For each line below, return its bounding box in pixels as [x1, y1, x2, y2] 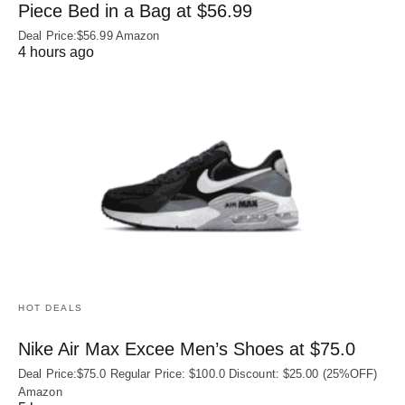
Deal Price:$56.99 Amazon [18, 28, 160, 42]
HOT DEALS [18, 302, 83, 313]
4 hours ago [18, 43, 94, 60]
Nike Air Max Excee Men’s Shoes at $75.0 [18, 338, 355, 359]
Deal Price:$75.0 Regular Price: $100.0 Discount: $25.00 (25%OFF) [18, 366, 378, 381]
